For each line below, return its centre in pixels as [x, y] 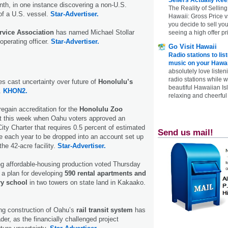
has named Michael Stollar [94, 33]
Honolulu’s [116, 82]
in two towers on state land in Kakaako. [87, 183]
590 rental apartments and [105, 174]
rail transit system [105, 210]
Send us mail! [186, 132]
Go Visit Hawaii [193, 46]
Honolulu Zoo [101, 109]
